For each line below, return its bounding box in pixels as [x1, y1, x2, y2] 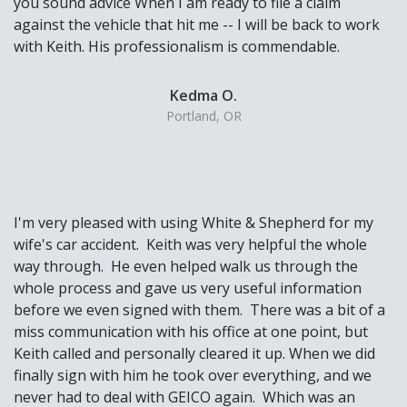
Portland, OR [165, 107, 242, 125]
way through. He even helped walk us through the [14, 256, 358, 277]
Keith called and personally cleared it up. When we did [14, 343, 375, 364]
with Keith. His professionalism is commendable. [14, 36, 340, 57]
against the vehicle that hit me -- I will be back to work [14, 15, 380, 35]
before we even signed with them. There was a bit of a [14, 300, 385, 321]
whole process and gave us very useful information [14, 278, 362, 299]
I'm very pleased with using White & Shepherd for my [14, 213, 373, 233]
